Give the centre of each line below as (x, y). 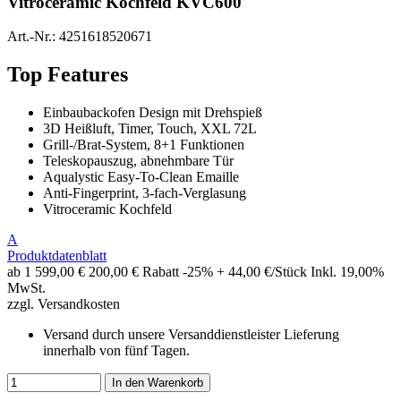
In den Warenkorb (158, 383)
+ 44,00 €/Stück (262, 272)
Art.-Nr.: (33, 37)
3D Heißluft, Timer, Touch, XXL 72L (150, 129)
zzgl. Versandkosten (64, 304)
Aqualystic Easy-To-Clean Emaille (141, 177)
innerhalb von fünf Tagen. (116, 351)
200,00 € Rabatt (134, 272)
